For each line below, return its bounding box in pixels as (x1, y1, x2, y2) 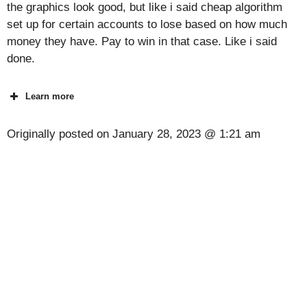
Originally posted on (7, 127, 112, 141)
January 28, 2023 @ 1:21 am (112, 127, 260, 141)
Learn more (25, 90, 74, 101)
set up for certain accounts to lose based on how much (7, 18, 287, 32)
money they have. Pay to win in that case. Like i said (7, 35, 277, 49)
